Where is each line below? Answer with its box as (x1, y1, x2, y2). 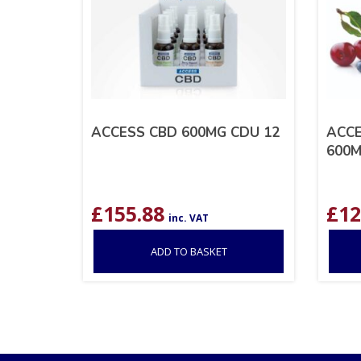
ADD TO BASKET (150, 243, 227, 259)
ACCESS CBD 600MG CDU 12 (91, 122, 280, 142)
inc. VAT (168, 210, 210, 225)
